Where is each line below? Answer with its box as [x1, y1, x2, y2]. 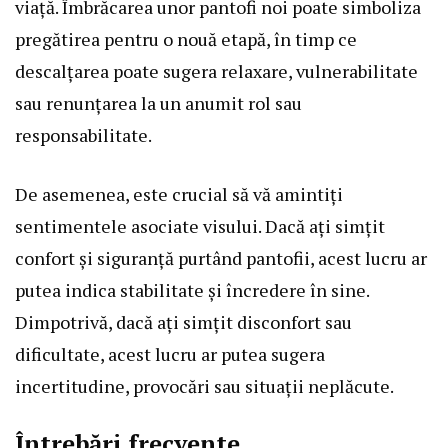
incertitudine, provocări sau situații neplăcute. [15, 373, 394, 398]
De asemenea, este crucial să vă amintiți [15, 181, 343, 206]
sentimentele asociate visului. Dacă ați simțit [15, 213, 385, 238]
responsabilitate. [15, 122, 152, 147]
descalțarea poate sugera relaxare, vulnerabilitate [15, 58, 418, 83]
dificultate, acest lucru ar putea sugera [15, 341, 325, 366]
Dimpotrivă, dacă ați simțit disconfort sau [15, 309, 352, 334]
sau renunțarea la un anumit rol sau [15, 90, 302, 115]
